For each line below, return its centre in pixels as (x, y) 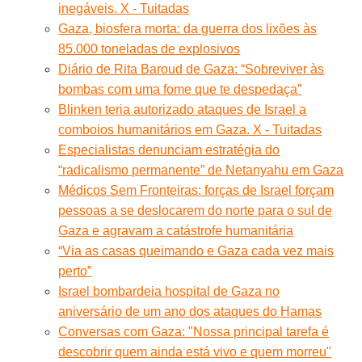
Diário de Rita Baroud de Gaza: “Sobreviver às (192, 69)
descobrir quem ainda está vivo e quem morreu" (195, 351)
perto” (75, 271)
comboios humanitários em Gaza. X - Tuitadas (190, 129)
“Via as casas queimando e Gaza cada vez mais (196, 250)
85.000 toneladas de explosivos (149, 48)
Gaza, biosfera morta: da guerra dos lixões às (188, 28)
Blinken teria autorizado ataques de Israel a (183, 109)
